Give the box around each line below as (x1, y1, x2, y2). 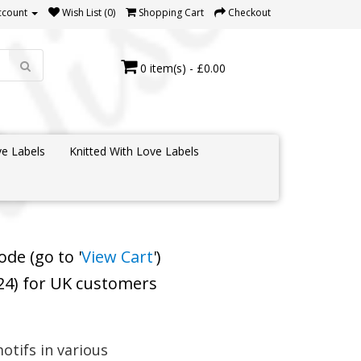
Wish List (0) (62, 6, 115, 19)
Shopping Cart (139, 6, 204, 19)
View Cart (81, 246, 154, 268)
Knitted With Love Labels (69, 143, 199, 159)
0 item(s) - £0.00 (139, 60, 226, 76)
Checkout (228, 6, 271, 19)
